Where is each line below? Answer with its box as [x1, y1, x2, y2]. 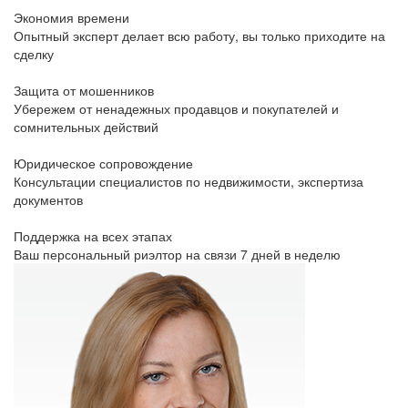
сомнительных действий [14, 117, 158, 136]
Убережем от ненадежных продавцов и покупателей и [14, 98, 339, 117]
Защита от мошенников [14, 80, 154, 99]
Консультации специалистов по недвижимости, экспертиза [14, 171, 363, 190]
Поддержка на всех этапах [14, 226, 172, 245]
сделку [14, 44, 54, 63]
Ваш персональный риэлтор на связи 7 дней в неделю [14, 244, 341, 263]
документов [14, 189, 83, 209]
